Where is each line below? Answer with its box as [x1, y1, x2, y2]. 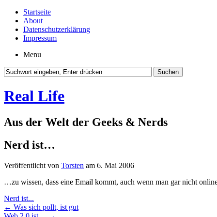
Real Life [4, 87, 64, 105]
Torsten [61, 161, 84, 170]
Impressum [23, 34, 57, 42]
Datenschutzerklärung [23, 25, 90, 33]
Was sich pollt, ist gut [12, 202, 78, 211]
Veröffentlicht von [4, 161, 61, 170]
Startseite [23, 8, 51, 16]
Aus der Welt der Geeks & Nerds [4, 115, 168, 128]
